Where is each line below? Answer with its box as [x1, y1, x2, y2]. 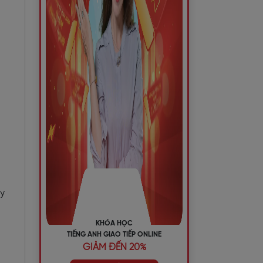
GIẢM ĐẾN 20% [82, 242, 146, 252]
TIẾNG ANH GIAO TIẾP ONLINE [67, 231, 161, 238]
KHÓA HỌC [96, 220, 133, 227]
